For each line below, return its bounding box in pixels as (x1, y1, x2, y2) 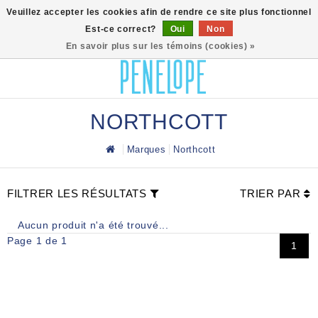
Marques (126, 144, 166, 155)
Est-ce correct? (85, 24, 159, 34)
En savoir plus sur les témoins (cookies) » (65, 41, 256, 51)
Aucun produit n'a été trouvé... (18, 219, 169, 231)
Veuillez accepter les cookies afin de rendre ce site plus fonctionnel (6, 7, 312, 17)
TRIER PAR (240, 187, 305, 199)
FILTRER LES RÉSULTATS (7, 187, 147, 199)
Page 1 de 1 (7, 235, 67, 246)
